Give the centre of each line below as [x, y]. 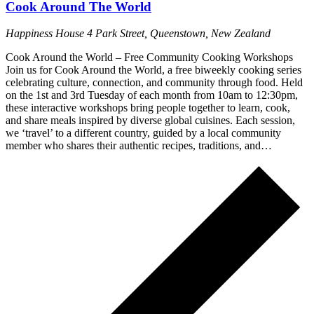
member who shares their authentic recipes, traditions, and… [139, 146]
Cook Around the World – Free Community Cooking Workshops [149, 57]
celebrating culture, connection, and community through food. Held [154, 83]
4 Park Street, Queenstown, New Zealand [179, 34]
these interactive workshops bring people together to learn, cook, [148, 108]
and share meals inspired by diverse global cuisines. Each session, [150, 121]
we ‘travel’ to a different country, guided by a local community [143, 133]
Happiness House [46, 34]
